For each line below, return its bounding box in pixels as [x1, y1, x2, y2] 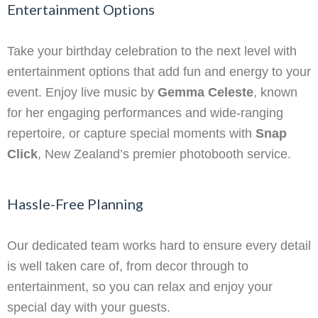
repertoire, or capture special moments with [7, 126, 256, 141]
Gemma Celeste [158, 85, 253, 100]
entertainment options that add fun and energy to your [7, 65, 311, 79]
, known [253, 85, 297, 100]
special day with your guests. [7, 300, 170, 315]
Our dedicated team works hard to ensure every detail [7, 238, 311, 253]
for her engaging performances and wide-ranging [7, 106, 283, 121]
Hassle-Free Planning [7, 195, 143, 213]
